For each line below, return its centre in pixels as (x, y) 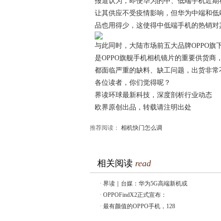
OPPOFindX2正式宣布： (135, 195)
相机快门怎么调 (142, 128)
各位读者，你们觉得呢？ (133, 83)
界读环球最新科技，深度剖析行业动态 (153, 95)
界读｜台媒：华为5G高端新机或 (145, 184)
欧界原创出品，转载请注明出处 (143, 107)
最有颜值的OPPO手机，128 (139, 206)
